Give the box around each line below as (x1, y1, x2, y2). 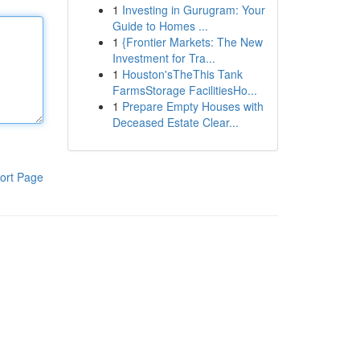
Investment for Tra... (112, 50, 215, 66)
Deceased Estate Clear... (112, 114, 239, 130)
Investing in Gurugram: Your (121, 2, 265, 18)
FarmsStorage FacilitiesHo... (112, 82, 257, 98)
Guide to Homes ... (112, 18, 208, 34)
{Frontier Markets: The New (121, 34, 263, 50)
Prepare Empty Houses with (121, 98, 264, 114)
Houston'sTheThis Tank (121, 66, 243, 82)
